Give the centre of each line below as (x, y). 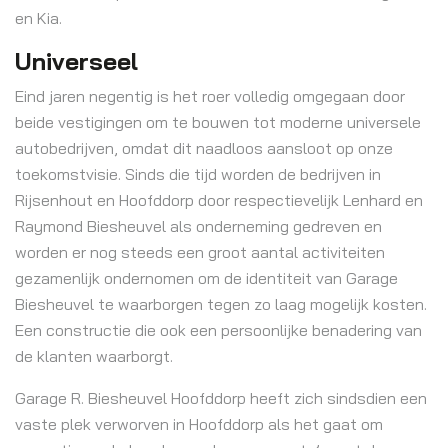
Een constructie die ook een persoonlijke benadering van (218, 330)
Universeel (76, 61)
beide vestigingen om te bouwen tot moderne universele (218, 122)
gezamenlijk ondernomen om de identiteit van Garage (206, 278)
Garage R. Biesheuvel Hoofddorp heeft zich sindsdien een (221, 398)
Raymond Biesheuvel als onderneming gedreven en (198, 226)
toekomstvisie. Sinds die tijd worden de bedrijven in (198, 174)
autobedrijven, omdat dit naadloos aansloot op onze (204, 148)
